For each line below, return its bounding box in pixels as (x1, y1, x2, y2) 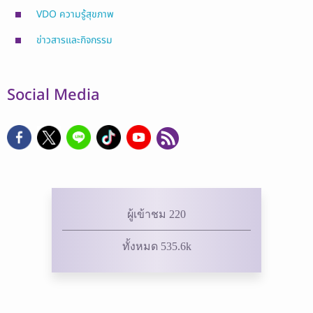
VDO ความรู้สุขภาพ (36, 6, 114, 22)
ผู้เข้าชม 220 (127, 208, 186, 220)
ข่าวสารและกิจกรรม (36, 32, 112, 48)
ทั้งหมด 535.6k (122, 240, 191, 252)
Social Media (7, 83, 100, 107)
